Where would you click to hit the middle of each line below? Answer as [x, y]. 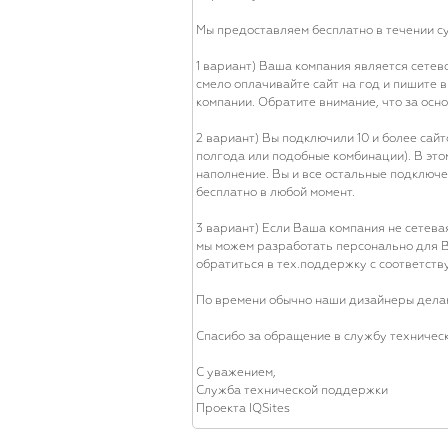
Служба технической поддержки [292, 391]
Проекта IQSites [243, 409]
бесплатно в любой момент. [275, 193]
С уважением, [236, 373]
